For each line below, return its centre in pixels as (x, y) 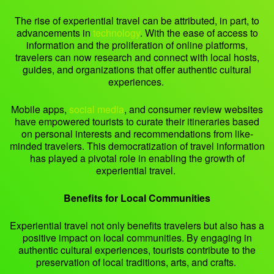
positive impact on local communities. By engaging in (137, 238)
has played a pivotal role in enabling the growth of (137, 158)
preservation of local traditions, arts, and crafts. (137, 262)
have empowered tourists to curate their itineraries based (137, 122)
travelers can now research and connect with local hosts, (137, 57)
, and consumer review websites (194, 109)
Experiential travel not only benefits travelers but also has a (137, 226)
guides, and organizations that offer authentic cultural (137, 70)
